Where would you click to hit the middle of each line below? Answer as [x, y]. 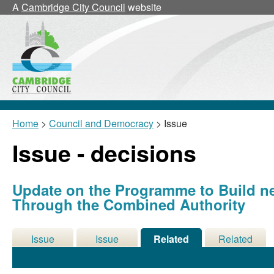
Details [43, 254]
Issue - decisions [104, 153]
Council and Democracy [101, 123]
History [107, 254]
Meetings [235, 254]
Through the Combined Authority [129, 204]
